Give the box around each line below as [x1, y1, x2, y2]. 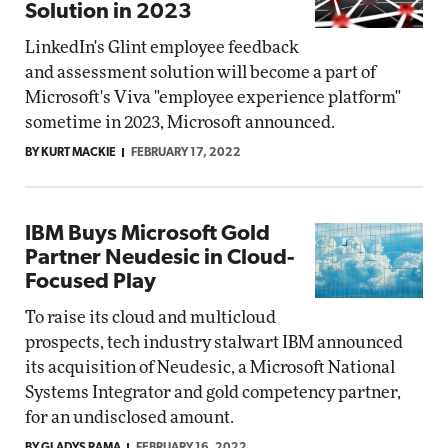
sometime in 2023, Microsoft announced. [25, 114, 335, 131]
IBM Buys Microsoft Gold [25, 223, 270, 246]
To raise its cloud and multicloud [25, 309, 276, 326]
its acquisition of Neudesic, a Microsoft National [25, 359, 395, 376]
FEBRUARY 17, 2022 [131, 147, 241, 159]
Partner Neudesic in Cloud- [25, 247, 294, 270]
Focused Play [25, 271, 156, 294]
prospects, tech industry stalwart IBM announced [25, 334, 403, 351]
